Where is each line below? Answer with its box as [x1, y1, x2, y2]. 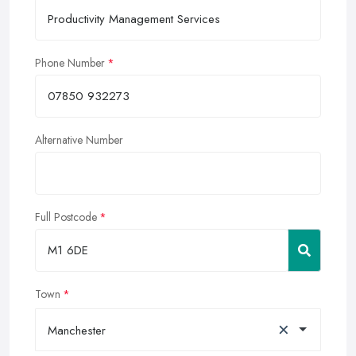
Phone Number [35, 54, 105, 71]
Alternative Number [35, 131, 123, 148]
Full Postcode [35, 208, 97, 225]
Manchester [48, 321, 106, 339]
